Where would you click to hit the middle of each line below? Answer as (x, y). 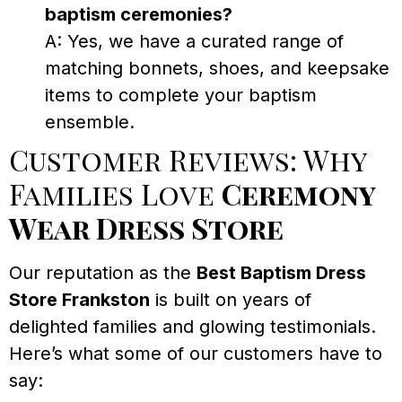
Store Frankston (79, 299)
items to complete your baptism (181, 95)
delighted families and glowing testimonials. (192, 326)
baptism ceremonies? (139, 14)
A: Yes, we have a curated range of (194, 41)
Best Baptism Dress (281, 272)
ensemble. (90, 122)
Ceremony (298, 193)
